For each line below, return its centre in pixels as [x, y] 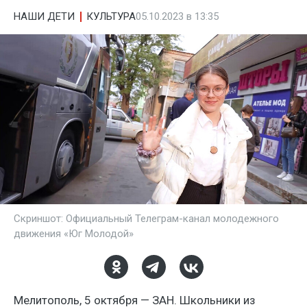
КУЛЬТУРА [111, 16]
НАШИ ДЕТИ [44, 16]
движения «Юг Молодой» [74, 234]
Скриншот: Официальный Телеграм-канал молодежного [146, 219]
